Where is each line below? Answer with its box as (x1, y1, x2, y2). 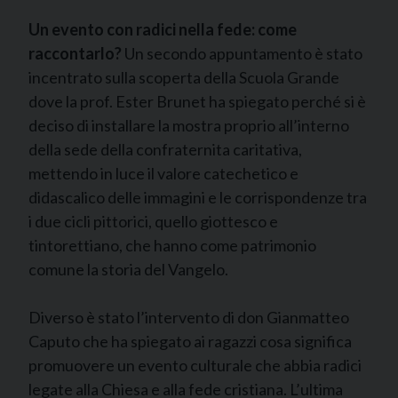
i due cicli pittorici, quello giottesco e (28, 211, 278, 231)
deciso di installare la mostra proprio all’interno (28, 115, 349, 135)
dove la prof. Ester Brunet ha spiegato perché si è (28, 91, 366, 111)
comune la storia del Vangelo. (28, 259, 228, 279)
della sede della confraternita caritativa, (28, 139, 302, 159)
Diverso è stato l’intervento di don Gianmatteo (28, 306, 349, 327)
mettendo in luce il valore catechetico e (28, 163, 298, 183)
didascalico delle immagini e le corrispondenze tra (28, 187, 367, 207)
